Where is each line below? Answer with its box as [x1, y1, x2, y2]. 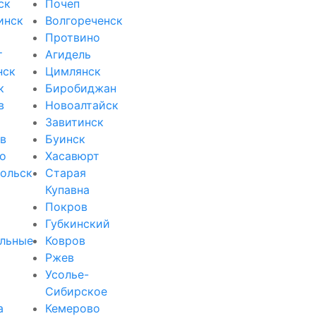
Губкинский [45, 216, 111, 231]
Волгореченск [45, 13, 123, 28]
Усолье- [45, 267, 90, 281]
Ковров [45, 233, 86, 248]
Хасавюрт [45, 148, 100, 163]
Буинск [45, 131, 86, 146]
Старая [45, 165, 87, 180]
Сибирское [45, 284, 108, 298]
